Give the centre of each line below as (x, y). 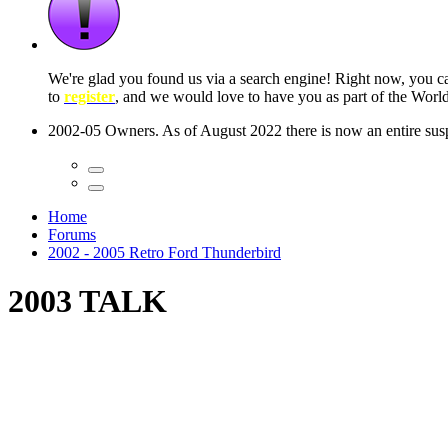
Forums (72, 234)
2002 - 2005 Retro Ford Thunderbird (164, 252)
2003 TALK (87, 301)
